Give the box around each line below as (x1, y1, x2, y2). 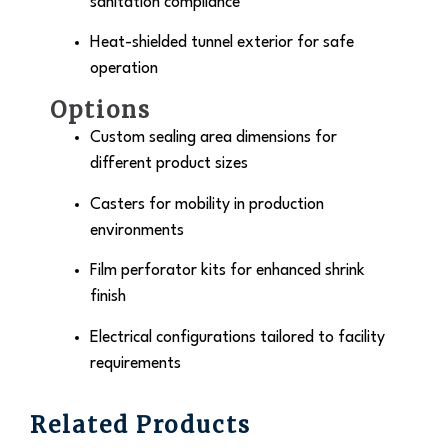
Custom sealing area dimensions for (90, 130, 337, 147)
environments (90, 222, 184, 239)
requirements (90, 355, 181, 372)
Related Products (30, 411, 251, 440)
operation (90, 61, 158, 78)
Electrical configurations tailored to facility (90, 329, 385, 346)
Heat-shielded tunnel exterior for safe (90, 35, 354, 52)
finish (90, 289, 126, 306)
